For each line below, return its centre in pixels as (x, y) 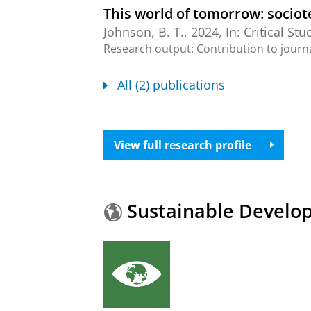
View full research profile (182, 145)
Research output (147, 48)
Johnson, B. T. (144, 32)
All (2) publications (171, 84)
